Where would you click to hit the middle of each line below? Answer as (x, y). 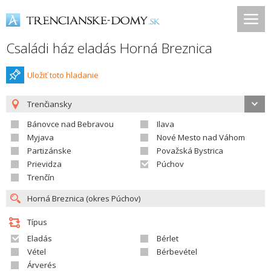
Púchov (170, 164)
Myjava (41, 137)
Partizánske (49, 151)
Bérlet (168, 238)
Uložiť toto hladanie (63, 75)
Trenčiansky (50, 104)
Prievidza (44, 164)
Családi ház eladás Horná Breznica (109, 48)
